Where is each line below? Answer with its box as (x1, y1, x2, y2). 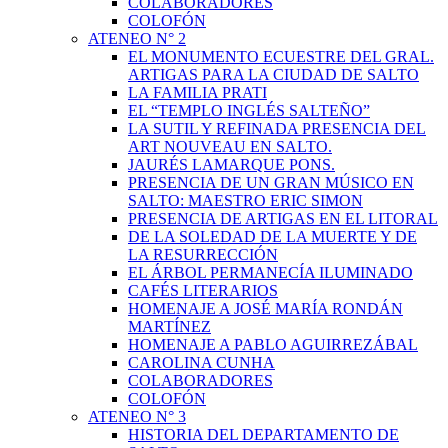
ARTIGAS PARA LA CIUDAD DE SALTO (128, 66, 419, 83)
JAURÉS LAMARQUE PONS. (128, 156, 335, 173)
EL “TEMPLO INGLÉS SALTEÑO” (128, 102, 370, 119)
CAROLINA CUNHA (128, 354, 275, 371)
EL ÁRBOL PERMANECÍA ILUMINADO (128, 264, 413, 281)
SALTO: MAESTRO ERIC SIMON (128, 192, 363, 209)
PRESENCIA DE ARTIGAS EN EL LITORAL (128, 210, 438, 227)
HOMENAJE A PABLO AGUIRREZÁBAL (128, 336, 418, 353)
